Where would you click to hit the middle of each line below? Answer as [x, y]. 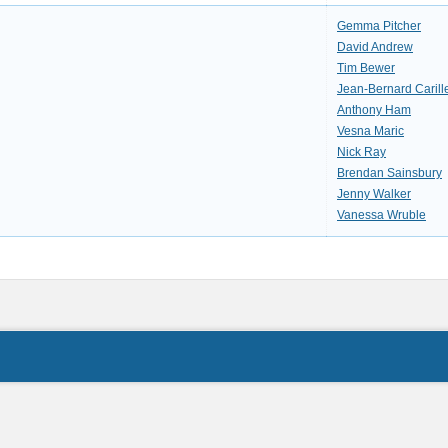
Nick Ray [361, 152]
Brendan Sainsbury [389, 173]
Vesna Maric [370, 131]
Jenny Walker [374, 194]
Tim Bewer [366, 68]
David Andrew [375, 47]
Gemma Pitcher [379, 26]
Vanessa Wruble [381, 215]
